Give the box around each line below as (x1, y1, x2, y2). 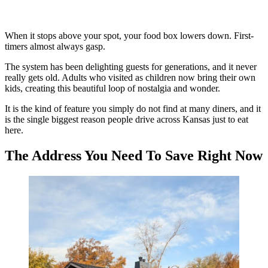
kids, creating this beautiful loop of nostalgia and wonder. (5, 83, 220, 94)
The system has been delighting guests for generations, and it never (5, 62, 257, 72)
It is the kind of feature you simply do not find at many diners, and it (5, 103, 261, 114)
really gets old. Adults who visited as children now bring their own (5, 72, 255, 83)
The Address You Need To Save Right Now (5, 148, 263, 164)
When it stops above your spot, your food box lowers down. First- (5, 31, 254, 41)
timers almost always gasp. (5, 41, 105, 52)
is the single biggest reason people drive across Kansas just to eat (5, 114, 248, 125)
